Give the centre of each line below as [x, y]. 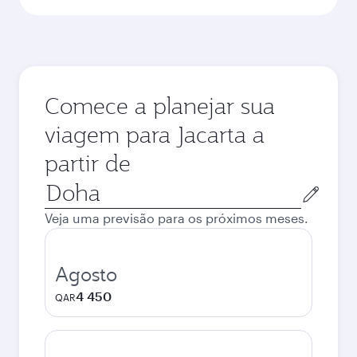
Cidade [65, 186]
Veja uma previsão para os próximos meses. [177, 218]
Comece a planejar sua [160, 106]
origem [65, 224]
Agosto [86, 274]
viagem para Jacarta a [155, 134]
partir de [88, 163]
